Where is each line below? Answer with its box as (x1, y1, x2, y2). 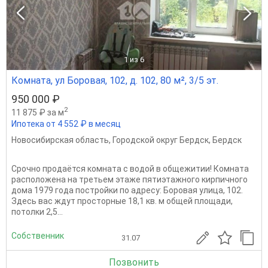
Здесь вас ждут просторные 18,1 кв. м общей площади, (11, 196, 233, 206)
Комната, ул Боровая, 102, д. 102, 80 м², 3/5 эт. (11, 74, 218, 86)
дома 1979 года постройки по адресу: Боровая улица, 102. (11, 185, 243, 196)
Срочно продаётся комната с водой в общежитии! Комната (11, 164, 249, 174)
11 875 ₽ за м (11, 107, 64, 117)
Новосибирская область (11, 135, 109, 145)
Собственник (11, 230, 64, 240)
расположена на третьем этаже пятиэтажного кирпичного (11, 175, 248, 185)
